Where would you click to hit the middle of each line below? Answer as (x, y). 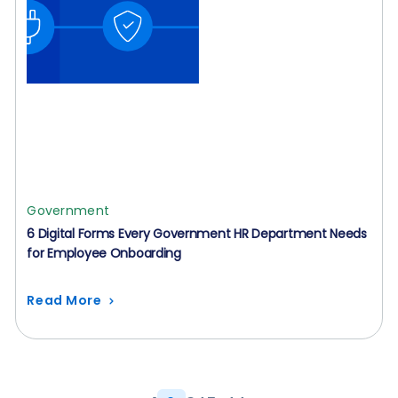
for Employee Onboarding (104, 253)
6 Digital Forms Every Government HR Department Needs (197, 234)
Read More (64, 300)
